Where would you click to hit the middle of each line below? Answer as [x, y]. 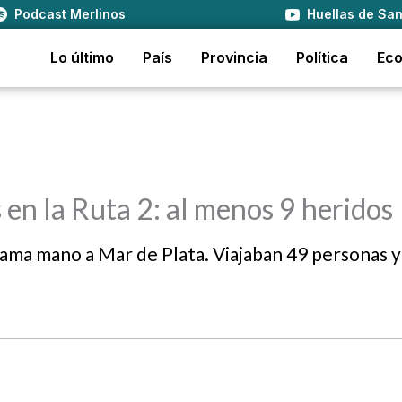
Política [322, 57]
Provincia [234, 57]
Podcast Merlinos [70, 14]
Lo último [82, 57]
